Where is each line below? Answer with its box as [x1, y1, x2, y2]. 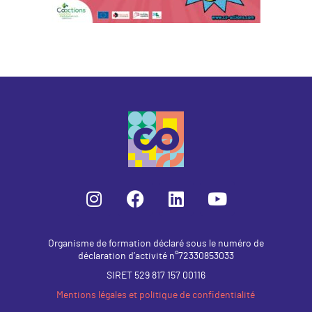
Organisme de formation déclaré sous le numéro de [47, 239, 264, 249]
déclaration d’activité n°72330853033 [77, 251, 234, 261]
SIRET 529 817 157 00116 [106, 271, 205, 281]
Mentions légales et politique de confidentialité [56, 290, 256, 300]
